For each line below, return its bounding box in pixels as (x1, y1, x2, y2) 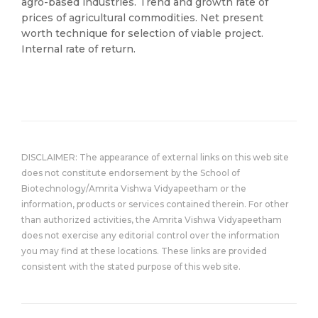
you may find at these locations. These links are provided (21, 246, 267, 256)
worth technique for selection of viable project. (21, 27, 263, 40)
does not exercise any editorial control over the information (21, 230, 280, 241)
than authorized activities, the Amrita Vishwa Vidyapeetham (21, 214, 282, 225)
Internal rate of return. (21, 43, 136, 55)
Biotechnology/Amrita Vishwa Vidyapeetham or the (21, 183, 246, 194)
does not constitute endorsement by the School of (21, 168, 240, 178)
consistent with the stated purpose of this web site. (21, 261, 241, 272)
